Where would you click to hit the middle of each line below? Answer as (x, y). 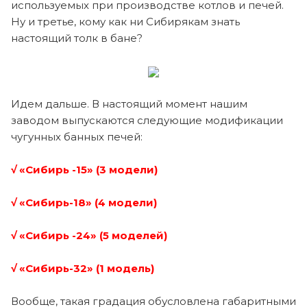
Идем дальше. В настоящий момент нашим (129, 103)
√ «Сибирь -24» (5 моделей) (89, 235)
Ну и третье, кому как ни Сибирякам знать (125, 21)
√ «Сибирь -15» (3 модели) (84, 169)
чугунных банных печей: (77, 136)
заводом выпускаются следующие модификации (147, 120)
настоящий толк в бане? (77, 38)
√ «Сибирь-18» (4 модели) (84, 202)
